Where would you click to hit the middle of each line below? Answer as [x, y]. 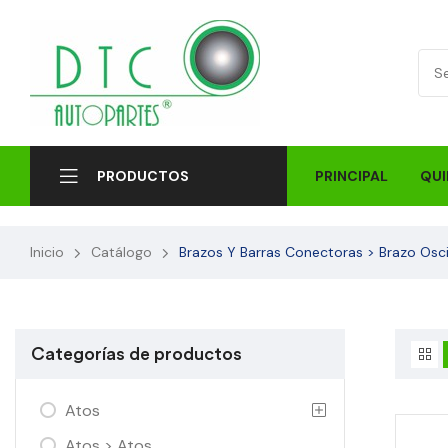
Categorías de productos [136, 354]
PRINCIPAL [351, 175]
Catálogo [121, 252]
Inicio [47, 252]
